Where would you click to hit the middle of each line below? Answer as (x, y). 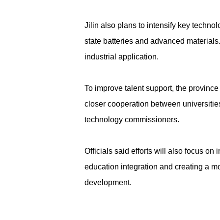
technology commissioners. (132, 120)
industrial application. (122, 57)
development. (108, 183)
